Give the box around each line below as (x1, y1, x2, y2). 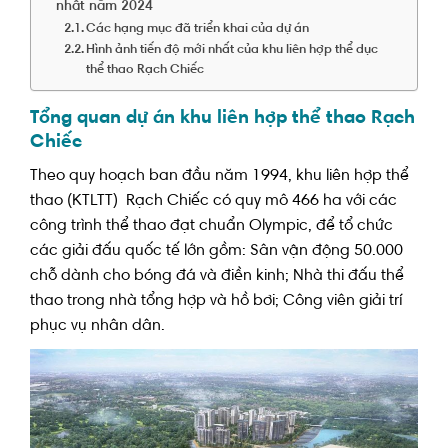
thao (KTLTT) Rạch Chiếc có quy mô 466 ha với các (30, 193, 397, 210)
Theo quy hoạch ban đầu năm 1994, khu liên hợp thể (30, 168, 409, 185)
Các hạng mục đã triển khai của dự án (86, 22, 310, 35)
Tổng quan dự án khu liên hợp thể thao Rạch (30, 108, 415, 128)
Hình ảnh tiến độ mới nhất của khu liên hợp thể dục (86, 43, 379, 56)
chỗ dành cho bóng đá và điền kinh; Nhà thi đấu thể (30, 268, 404, 285)
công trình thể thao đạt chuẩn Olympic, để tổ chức (30, 218, 393, 235)
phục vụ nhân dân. (30, 318, 165, 335)
